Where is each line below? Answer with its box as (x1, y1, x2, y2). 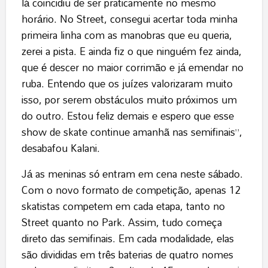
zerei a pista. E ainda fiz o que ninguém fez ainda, (21, 41, 242, 62)
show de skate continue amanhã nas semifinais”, (21, 122, 242, 142)
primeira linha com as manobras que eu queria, (21, 25, 232, 45)
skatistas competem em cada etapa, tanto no (21, 196, 225, 217)
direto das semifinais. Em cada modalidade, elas (21, 229, 234, 249)
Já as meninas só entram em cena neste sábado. (21, 164, 243, 184)
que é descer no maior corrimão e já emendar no (21, 57, 243, 78)
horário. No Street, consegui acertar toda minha (21, 9, 237, 29)
